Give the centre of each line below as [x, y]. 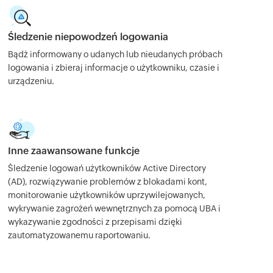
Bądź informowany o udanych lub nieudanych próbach [115, 54]
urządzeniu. [31, 81]
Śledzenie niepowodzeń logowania [88, 37]
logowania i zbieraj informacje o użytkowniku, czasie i [113, 68]
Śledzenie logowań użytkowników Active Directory [107, 168]
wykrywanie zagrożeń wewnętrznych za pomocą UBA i [114, 208]
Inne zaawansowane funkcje [73, 151]
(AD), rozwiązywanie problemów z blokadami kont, [107, 182]
